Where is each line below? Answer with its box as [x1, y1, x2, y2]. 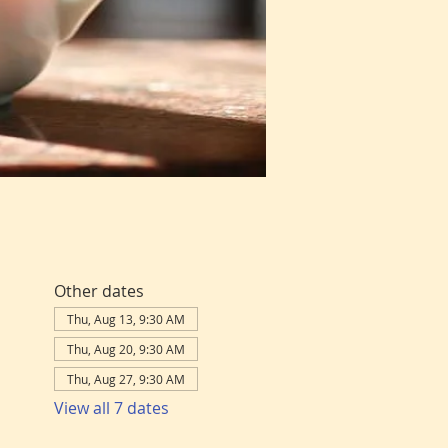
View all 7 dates [53, 397, 169, 419]
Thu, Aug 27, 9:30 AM [66, 371, 185, 387]
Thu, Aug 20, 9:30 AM [66, 341, 185, 357]
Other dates [53, 280, 144, 302]
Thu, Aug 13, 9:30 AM [66, 311, 185, 327]
